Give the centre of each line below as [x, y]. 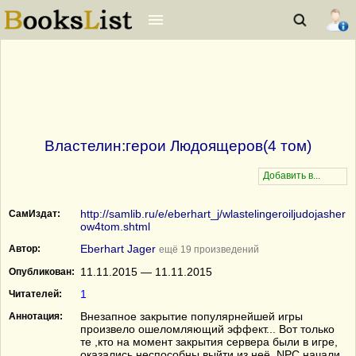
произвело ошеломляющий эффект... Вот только [207, 329]
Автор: [25, 249]
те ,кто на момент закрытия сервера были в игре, [209, 342]
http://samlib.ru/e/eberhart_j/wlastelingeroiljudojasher [213, 214]
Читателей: [35, 294]
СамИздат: [35, 214]
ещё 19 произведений [209, 250]
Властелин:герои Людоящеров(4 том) [178, 146]
